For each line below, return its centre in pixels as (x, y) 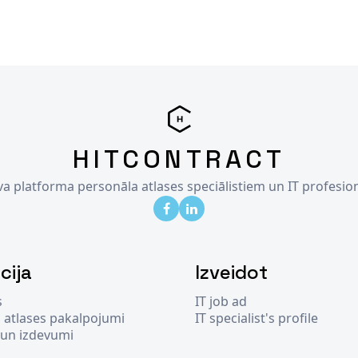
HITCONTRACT (179, 159)
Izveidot (231, 272)
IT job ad (221, 302)
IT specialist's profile (257, 318)
